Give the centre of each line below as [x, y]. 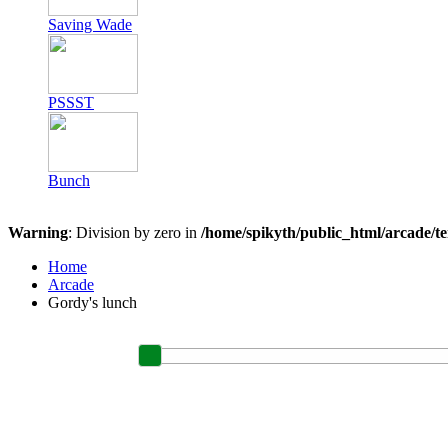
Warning [38, 232]
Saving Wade [90, 24]
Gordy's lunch [92, 302]
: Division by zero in [134, 232]
